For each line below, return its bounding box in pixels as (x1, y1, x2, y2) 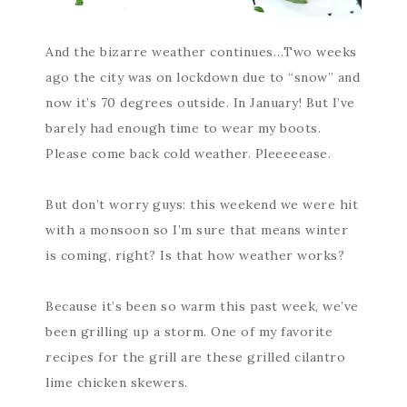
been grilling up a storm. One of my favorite (45, 323, 333, 340)
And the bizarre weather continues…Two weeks (45, 43, 357, 60)
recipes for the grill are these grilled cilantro (45, 348, 345, 365)
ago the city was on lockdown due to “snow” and (45, 68, 360, 85)
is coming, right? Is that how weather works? (45, 246, 344, 263)
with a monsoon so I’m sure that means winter (45, 221, 348, 238)
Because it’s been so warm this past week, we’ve (45, 297, 359, 314)
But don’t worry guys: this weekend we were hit (45, 195, 358, 213)
